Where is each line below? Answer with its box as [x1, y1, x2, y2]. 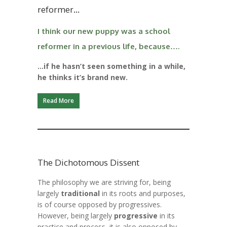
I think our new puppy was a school [37, 26, 170, 36]
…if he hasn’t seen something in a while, [37, 61, 185, 71]
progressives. [119, 200, 162, 209]
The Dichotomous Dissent [37, 157, 139, 168]
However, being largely [37, 211, 114, 220]
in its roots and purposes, [102, 188, 185, 198]
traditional [61, 188, 102, 198]
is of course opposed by [37, 200, 119, 209]
